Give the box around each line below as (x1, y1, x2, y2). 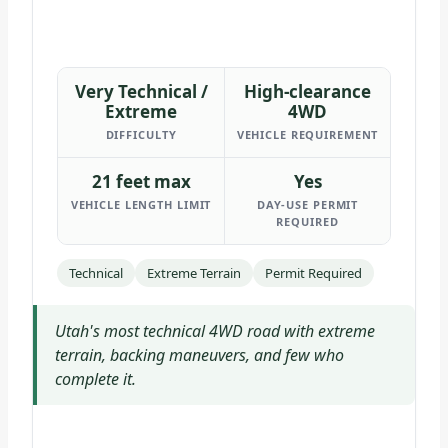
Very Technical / (74, 80, 208, 104)
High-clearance (244, 80, 371, 104)
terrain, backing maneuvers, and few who (55, 344, 344, 367)
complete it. (55, 368, 136, 391)
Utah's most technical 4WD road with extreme (55, 320, 375, 343)
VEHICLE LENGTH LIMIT (70, 197, 212, 213)
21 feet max (91, 170, 191, 194)
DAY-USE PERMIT (256, 197, 359, 213)
